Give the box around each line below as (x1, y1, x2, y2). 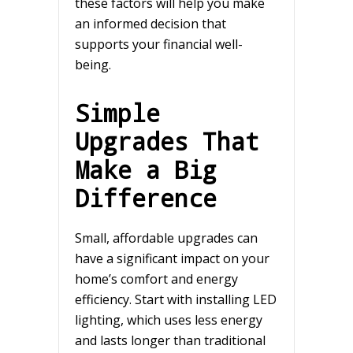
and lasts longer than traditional (75, 332, 266, 350)
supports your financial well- (75, 35, 243, 54)
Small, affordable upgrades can (75, 229, 258, 247)
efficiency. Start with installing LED (75, 291, 277, 309)
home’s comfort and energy (75, 270, 238, 288)
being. (75, 56, 111, 74)
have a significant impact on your (75, 250, 269, 268)
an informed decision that (75, 15, 226, 33)
